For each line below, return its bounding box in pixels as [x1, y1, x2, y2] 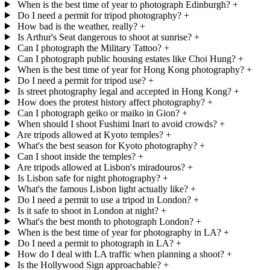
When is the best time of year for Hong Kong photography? [17, 64, 244, 75]
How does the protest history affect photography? [17, 96, 205, 107]
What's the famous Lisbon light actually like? [17, 183, 188, 194]
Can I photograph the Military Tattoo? [17, 42, 162, 53]
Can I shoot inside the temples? [17, 151, 136, 162]
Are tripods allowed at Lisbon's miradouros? [16, 162, 185, 172]
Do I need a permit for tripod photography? [17, 10, 181, 20]
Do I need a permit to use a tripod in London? [17, 194, 191, 205]
